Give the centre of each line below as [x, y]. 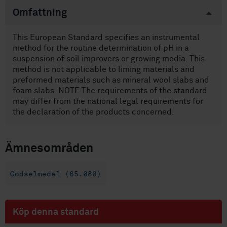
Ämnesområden [49, 148]
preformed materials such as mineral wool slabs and [111, 80]
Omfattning [40, 13]
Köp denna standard [56, 212]
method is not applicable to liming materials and [104, 70]
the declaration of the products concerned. [93, 112]
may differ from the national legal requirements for [108, 102]
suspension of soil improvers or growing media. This [109, 59]
